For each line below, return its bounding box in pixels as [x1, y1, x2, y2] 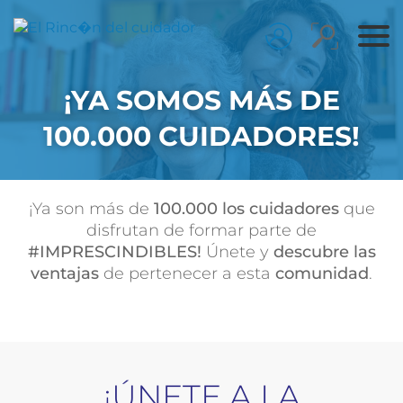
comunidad [271, 264, 369, 283]
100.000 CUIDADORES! [43, 120, 360, 153]
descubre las [273, 242, 376, 262]
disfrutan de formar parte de [86, 220, 317, 240]
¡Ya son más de [28, 199, 149, 219]
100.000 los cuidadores [148, 199, 339, 219]
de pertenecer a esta [99, 264, 271, 283]
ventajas [31, 264, 99, 283]
